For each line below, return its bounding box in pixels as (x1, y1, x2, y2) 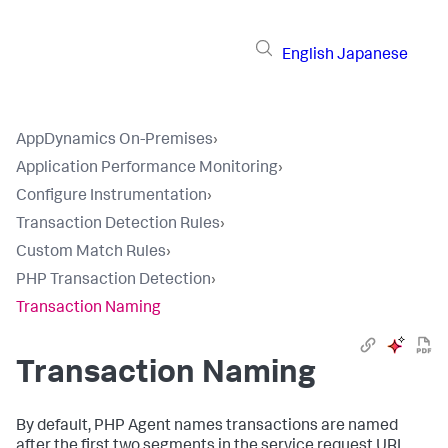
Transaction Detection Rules (16, 217, 220, 233)
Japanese (337, 47, 408, 64)
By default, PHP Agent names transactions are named (16, 419, 398, 435)
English (282, 47, 334, 64)
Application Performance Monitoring (16, 161, 278, 177)
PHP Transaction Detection (16, 273, 211, 289)
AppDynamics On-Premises (16, 133, 213, 149)
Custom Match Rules (16, 245, 166, 261)
